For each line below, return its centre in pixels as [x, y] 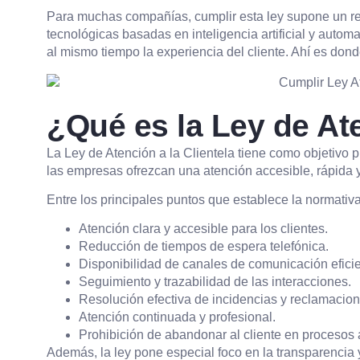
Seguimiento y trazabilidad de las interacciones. [215, 282]
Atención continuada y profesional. [177, 317]
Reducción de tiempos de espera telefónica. [204, 247]
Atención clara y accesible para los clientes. [203, 229]
